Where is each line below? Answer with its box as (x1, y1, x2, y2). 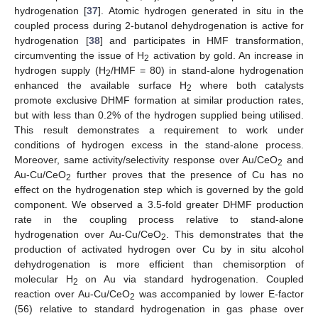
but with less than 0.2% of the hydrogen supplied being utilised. (14, 109, 304, 121)
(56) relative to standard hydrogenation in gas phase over (14, 302, 304, 314)
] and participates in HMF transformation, (99, 34, 305, 46)
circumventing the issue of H (14, 49, 145, 61)
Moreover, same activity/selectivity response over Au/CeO (14, 153, 278, 165)
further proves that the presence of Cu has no (71, 168, 304, 180)
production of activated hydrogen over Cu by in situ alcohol (14, 243, 304, 255)
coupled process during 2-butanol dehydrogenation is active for (14, 19, 304, 31)
